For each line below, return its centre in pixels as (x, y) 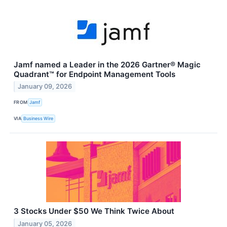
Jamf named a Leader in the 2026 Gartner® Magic (107, 64)
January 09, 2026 (45, 87)
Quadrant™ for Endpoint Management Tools (94, 74)
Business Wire (39, 119)
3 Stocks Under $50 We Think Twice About (94, 211)
